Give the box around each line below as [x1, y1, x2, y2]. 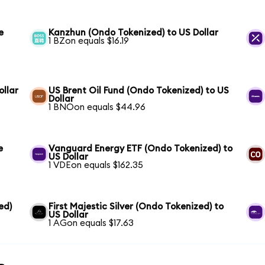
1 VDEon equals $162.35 [49, 160, 144, 170]
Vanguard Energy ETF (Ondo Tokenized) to [49, 144, 233, 153]
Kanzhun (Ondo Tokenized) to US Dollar [49, 28, 219, 37]
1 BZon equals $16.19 [49, 36, 130, 46]
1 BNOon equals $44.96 [49, 102, 146, 112]
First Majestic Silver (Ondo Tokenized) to [49, 202, 224, 211]
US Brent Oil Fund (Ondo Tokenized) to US [49, 86, 230, 95]
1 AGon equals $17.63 [49, 218, 134, 228]
